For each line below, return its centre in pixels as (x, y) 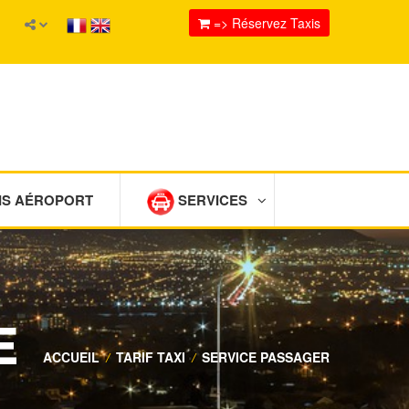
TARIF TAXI (151, 357)
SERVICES (211, 200)
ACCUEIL (71, 357)
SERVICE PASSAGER (266, 357)
